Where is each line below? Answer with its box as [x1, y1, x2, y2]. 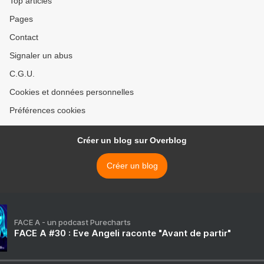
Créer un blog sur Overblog [77, 136, 187, 145]
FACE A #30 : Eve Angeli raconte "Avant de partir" [14, 227, 231, 239]
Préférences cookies [9, 105, 85, 115]
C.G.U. [9, 69, 35, 78]
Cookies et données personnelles [9, 87, 134, 97]
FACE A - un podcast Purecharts [14, 217, 131, 227]
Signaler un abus [9, 51, 72, 60]
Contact [9, 32, 38, 42]
